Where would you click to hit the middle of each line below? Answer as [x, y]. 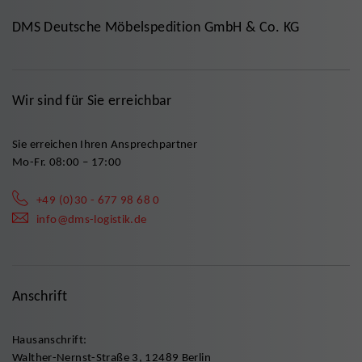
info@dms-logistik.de [92, 219]
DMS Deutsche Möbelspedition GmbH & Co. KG [156, 27]
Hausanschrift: [50, 339]
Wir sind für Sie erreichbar [92, 100]
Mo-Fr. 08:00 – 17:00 [67, 162]
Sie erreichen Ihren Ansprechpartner [105, 144]
